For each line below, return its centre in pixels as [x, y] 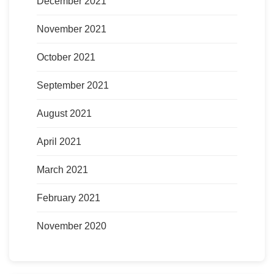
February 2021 [68, 198]
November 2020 [72, 226]
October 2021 [66, 57]
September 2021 [73, 85]
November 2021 [72, 29]
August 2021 [64, 113]
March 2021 [62, 169]
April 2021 [59, 141]
